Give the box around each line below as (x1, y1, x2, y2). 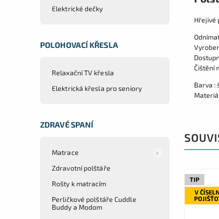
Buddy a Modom (52, 202, 103, 211)
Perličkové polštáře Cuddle (52, 195, 136, 203)
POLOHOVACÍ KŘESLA (40, 40, 118, 49)
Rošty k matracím (52, 179, 107, 188)
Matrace (52, 148, 79, 156)
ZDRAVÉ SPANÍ (40, 119, 94, 129)
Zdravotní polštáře (52, 163, 110, 172)
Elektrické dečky (52, 4, 103, 13)
